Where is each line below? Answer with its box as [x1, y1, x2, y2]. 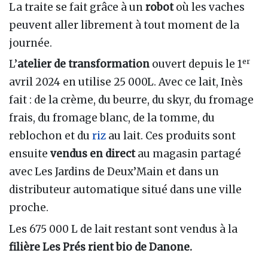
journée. [9, 36, 52, 50]
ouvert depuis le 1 [150, 57, 242, 71]
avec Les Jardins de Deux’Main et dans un [9, 165, 219, 179]
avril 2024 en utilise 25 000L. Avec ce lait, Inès [9, 75, 243, 89]
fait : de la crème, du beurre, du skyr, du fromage [9, 93, 254, 107]
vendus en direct [50, 147, 135, 161]
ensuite [9, 147, 50, 161]
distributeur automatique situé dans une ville [9, 183, 242, 197]
